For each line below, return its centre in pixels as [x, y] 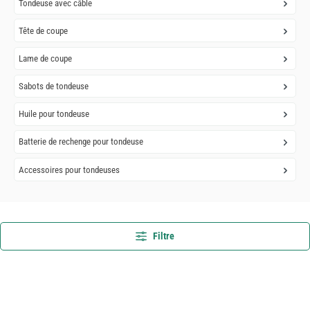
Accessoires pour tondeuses [70, 170]
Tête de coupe [44, 30]
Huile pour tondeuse [54, 114]
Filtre [162, 236]
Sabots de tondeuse [54, 86]
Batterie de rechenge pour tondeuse [81, 142]
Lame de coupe [46, 58]
